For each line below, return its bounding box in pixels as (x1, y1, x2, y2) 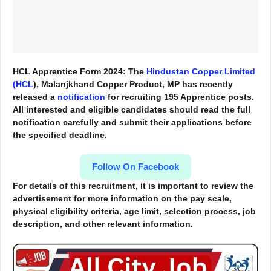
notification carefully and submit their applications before (13, 117, 252, 127)
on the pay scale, (161, 194, 232, 203)
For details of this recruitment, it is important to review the (13, 181, 253, 191)
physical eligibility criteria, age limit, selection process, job (13, 206, 256, 216)
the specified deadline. (13, 130, 107, 140)
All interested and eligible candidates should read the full (13, 105, 250, 114)
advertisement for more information (13, 194, 158, 203)
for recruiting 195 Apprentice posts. (105, 92, 254, 102)
